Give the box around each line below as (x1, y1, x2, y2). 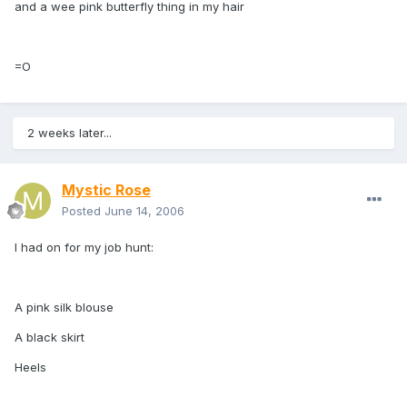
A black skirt (15, 330, 84, 345)
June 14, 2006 (104, 203, 184, 219)
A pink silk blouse (15, 300, 114, 315)
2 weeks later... (27, 125, 112, 141)
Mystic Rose (62, 181, 151, 200)
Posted (62, 203, 104, 219)
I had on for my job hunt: (15, 240, 154, 255)
